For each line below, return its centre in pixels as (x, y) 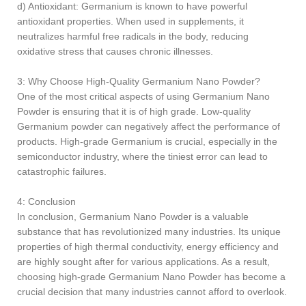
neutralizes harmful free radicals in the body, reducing (133, 36)
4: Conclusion (46, 201)
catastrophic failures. (62, 171)
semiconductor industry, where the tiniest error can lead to (142, 156)
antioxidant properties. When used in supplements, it (130, 21)
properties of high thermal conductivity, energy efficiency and (148, 246)
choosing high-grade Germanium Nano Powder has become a (151, 276)
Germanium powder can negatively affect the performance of (149, 126)
